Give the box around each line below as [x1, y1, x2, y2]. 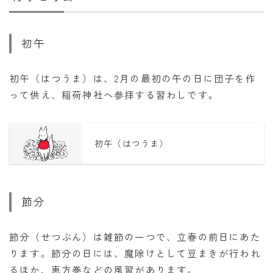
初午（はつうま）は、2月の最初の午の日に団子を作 [9, 71, 256, 85]
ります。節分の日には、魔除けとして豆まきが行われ [9, 246, 261, 260]
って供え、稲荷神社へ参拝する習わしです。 [9, 87, 219, 101]
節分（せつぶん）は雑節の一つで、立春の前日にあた [9, 230, 261, 244]
